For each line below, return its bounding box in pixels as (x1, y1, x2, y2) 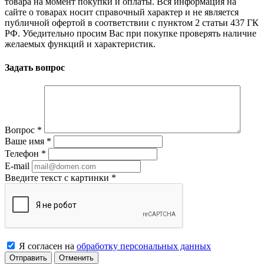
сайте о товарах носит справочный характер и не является (5, 7, 239, 18)
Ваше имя (5, 136, 47, 146)
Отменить (59, 253, 94, 262)
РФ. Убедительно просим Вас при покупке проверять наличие (5, 28, 256, 39)
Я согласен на (19, 241, 77, 251)
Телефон (5, 148, 41, 159)
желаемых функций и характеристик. (5, 39, 156, 49)
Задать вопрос (5, 62, 65, 72)
